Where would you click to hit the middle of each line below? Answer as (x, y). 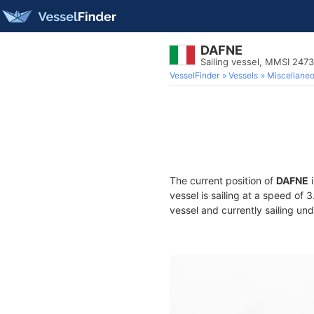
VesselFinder (194, 75)
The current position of (223, 180)
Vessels (243, 75)
